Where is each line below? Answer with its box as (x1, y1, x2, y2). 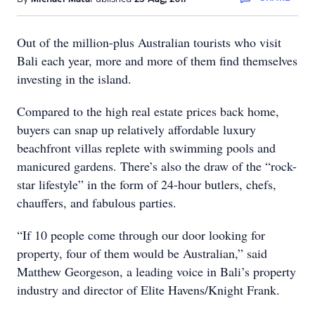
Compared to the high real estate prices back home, (17, 103, 279, 120)
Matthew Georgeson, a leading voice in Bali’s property (17, 263, 296, 280)
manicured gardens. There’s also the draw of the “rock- (17, 157, 297, 174)
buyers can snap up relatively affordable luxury (17, 121, 256, 138)
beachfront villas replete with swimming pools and (17, 139, 276, 156)
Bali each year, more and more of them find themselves (17, 52, 297, 69)
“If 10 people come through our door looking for (17, 226, 265, 243)
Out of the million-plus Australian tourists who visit (17, 34, 281, 51)
